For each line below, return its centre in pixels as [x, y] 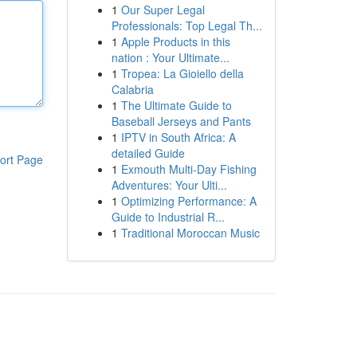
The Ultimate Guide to [176, 105]
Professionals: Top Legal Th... [186, 25]
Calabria [132, 89]
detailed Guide [148, 153]
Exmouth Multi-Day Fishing [188, 169]
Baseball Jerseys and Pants [181, 121]
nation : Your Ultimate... [170, 57]
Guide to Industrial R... [168, 217]
